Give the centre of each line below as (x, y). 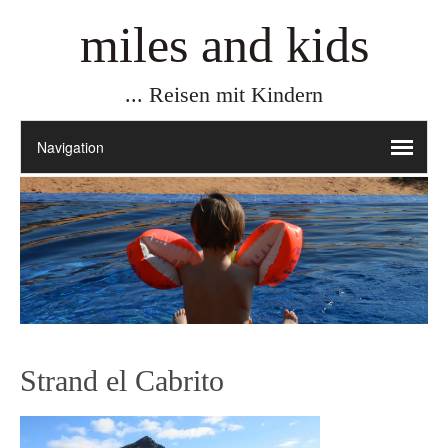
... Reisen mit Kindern (224, 94)
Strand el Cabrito (122, 381)
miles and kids (224, 45)
